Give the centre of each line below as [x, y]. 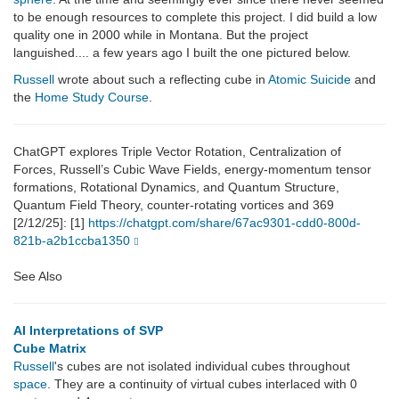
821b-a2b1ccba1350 [72, 241]
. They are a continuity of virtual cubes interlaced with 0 [202, 384]
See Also [38, 277]
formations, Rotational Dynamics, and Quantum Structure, [176, 187]
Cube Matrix [50, 349]
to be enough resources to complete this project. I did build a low [195, 17]
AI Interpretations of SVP [88, 331]
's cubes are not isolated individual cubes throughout [202, 366]
